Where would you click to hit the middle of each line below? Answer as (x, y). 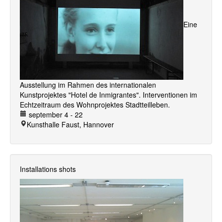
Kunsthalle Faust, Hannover (70, 124)
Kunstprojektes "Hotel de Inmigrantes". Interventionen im (109, 95)
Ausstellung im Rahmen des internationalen (88, 85)
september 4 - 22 (55, 114)
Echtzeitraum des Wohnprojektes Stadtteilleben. (95, 105)
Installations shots (48, 169)
